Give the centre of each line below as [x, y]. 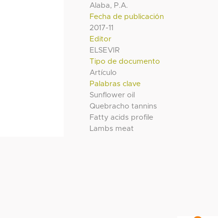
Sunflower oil [112, 95]
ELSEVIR [105, 51]
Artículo [103, 73]
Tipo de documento [125, 62]
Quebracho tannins [124, 107]
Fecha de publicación [127, 17]
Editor [101, 39]
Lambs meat [112, 129]
